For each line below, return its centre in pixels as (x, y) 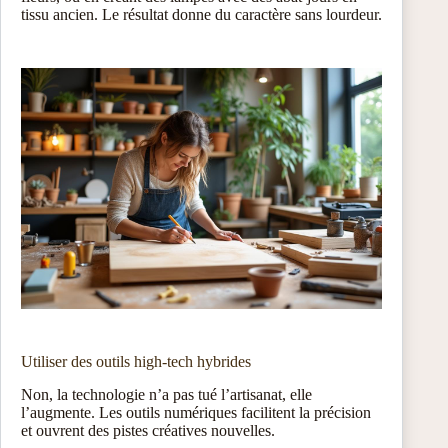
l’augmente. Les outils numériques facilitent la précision (196, 412)
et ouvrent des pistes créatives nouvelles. (148, 430)
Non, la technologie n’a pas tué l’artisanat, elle (166, 394)
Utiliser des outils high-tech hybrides (136, 361)
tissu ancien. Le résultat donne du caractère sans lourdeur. (201, 15)
